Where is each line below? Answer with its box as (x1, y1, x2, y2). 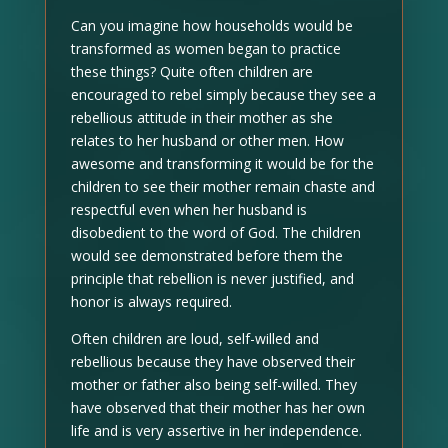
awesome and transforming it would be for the (70, 154, 374, 173)
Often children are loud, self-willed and (70, 329, 319, 348)
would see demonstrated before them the (70, 246, 343, 265)
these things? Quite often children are (70, 62, 313, 81)
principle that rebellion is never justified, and (70, 269, 354, 288)
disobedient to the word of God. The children (70, 223, 361, 242)
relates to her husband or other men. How (70, 131, 344, 150)
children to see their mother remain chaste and (70, 177, 375, 196)
